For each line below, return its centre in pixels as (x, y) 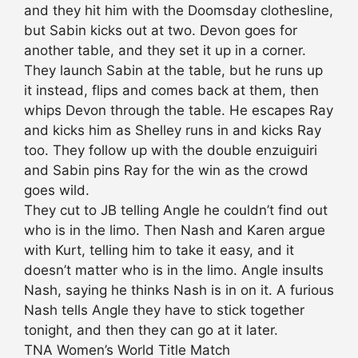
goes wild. (57, 191)
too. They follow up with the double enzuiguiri (171, 151)
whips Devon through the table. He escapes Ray (179, 111)
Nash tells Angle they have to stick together (164, 310)
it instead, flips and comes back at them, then (171, 91)
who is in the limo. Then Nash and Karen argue (175, 231)
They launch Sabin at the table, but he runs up (173, 71)
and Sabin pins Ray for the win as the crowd (166, 171)
